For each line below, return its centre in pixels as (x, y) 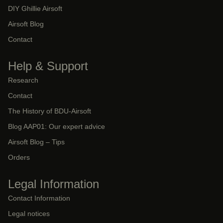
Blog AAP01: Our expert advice (56, 127)
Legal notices (29, 214)
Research (23, 80)
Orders (19, 158)
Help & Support (48, 66)
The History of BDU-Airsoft (50, 111)
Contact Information (39, 198)
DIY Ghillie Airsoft (35, 9)
